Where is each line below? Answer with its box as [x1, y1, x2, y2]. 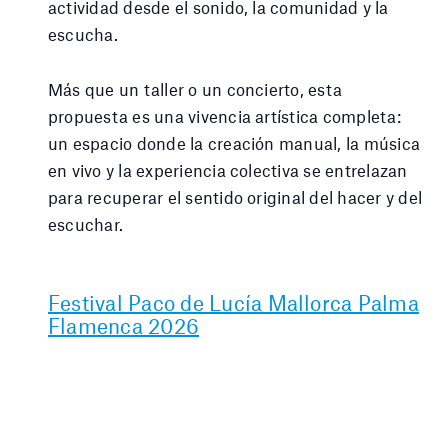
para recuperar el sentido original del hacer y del [48, 186, 422, 207]
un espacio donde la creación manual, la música [48, 132, 421, 153]
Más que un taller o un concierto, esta [48, 78, 343, 99]
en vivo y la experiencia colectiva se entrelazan [48, 159, 408, 180]
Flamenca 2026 [48, 312, 200, 338]
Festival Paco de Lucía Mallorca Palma [48, 289, 419, 315]
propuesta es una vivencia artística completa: [48, 105, 401, 126]
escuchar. [48, 213, 124, 234]
